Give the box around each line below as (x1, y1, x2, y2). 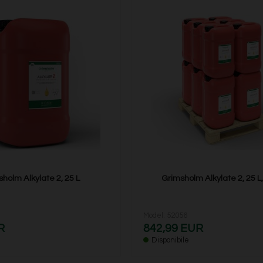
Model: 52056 (143, 211, 188, 220)
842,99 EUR (143, 222, 204, 235)
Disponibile (151, 236, 190, 245)
